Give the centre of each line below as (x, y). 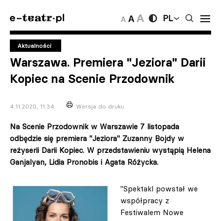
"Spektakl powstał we (159, 189)
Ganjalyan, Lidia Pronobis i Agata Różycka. (84, 162)
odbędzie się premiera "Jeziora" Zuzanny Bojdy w (97, 138)
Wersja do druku (100, 106)
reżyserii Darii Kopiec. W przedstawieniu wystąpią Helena (110, 150)
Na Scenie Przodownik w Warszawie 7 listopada (94, 127)
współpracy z (145, 201)
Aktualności (34, 46)
